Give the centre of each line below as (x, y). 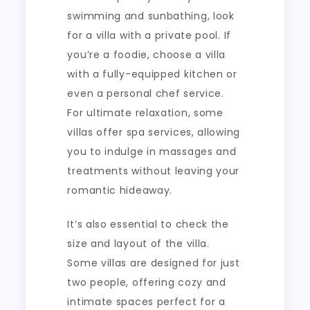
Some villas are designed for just (154, 263)
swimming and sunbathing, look (151, 16)
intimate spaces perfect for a (146, 301)
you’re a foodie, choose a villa (147, 54)
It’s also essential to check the (148, 224)
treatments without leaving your (154, 171)
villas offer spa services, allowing (154, 132)
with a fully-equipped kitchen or (152, 74)
